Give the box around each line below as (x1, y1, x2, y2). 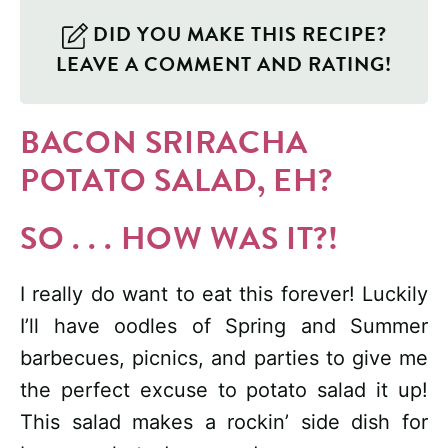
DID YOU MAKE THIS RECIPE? (87, 19, 387, 50)
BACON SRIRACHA (20, 119, 308, 167)
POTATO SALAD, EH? (20, 157, 333, 205)
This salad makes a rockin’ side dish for (20, 410, 428, 435)
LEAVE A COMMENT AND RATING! (56, 49, 392, 80)
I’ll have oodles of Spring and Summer (20, 314, 428, 339)
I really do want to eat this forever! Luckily (20, 282, 428, 307)
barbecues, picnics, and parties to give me (20, 346, 428, 371)
